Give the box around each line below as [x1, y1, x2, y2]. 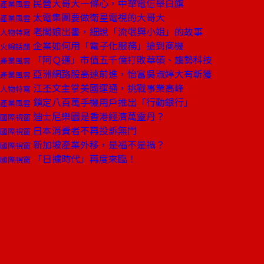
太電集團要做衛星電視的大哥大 [31, 10, 165, 24]
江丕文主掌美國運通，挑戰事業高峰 [31, 81, 184, 95]
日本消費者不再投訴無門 [31, 123, 137, 137]
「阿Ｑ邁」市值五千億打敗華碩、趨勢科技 [31, 52, 212, 67]
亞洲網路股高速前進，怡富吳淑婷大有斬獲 [31, 67, 212, 81]
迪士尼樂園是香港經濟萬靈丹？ [31, 109, 165, 123]
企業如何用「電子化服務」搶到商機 [31, 38, 184, 52]
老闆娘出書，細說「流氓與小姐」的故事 [31, 24, 203, 38]
